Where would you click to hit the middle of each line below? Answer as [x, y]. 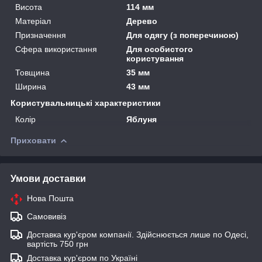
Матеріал [33, 21]
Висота [29, 7]
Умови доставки [48, 178]
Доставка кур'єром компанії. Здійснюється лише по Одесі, [138, 234]
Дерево [142, 21]
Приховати [33, 140]
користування [155, 58]
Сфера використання [56, 49]
